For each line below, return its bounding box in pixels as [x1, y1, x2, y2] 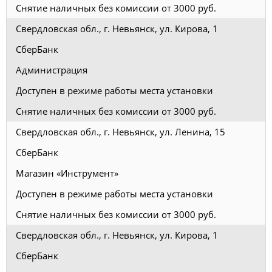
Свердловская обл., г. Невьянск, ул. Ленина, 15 [16, 125, 225, 138]
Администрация [16, 63, 87, 76]
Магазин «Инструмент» [16, 166, 118, 179]
